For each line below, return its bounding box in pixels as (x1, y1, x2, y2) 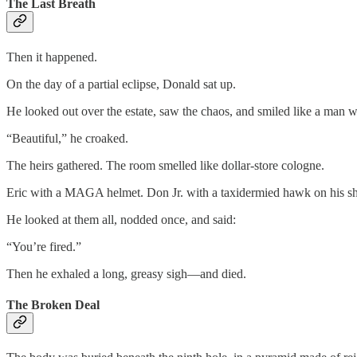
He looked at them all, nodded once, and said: (6, 212, 236, 226)
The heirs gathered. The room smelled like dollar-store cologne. (6, 158, 324, 172)
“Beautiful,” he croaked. (6, 131, 128, 145)
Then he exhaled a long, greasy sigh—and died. (6, 266, 246, 280)
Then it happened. (6, 49, 97, 64)
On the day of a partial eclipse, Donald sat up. (6, 76, 236, 91)
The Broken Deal (6, 297, 100, 312)
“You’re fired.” (6, 239, 81, 253)
